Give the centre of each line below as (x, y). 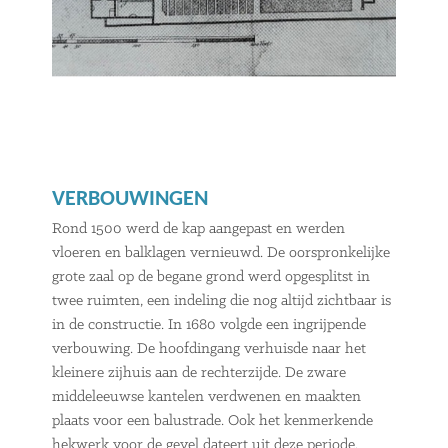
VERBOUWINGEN (130, 200)
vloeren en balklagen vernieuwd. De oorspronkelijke (221, 253)
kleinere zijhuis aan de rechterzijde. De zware (199, 373)
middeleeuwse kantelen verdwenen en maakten (207, 397)
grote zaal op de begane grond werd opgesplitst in (211, 277)
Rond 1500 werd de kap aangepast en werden (199, 229)
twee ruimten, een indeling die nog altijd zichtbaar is (222, 301)
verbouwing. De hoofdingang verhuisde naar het (209, 349)
